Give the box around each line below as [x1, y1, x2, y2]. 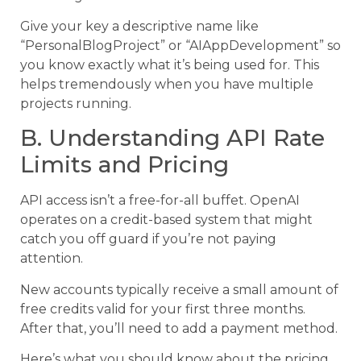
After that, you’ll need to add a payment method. [20, 320, 338, 336]
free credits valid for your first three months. [20, 301, 305, 317]
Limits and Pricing [20, 151, 229, 179]
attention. [20, 251, 83, 267]
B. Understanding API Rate [20, 124, 325, 152]
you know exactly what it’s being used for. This [20, 57, 319, 73]
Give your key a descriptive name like [20, 19, 259, 35]
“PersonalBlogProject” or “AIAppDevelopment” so [20, 38, 341, 54]
